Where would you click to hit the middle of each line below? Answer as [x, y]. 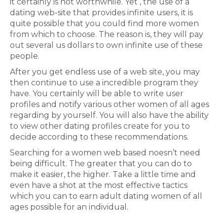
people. [25, 56]
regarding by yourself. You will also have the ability [109, 115]
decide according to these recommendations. [99, 137]
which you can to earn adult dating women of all [106, 196]
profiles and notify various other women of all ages [110, 104]
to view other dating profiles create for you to [100, 126]
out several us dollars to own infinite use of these [106, 45]
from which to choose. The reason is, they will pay [107, 34]
